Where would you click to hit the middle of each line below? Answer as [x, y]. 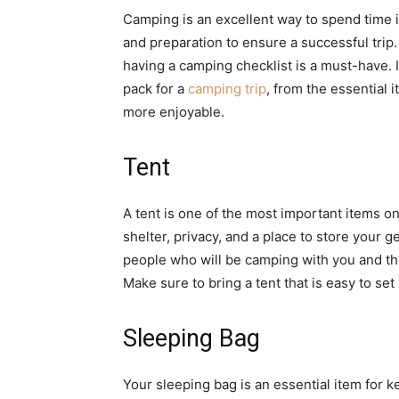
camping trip [227, 89]
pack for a [155, 89]
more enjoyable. [174, 112]
